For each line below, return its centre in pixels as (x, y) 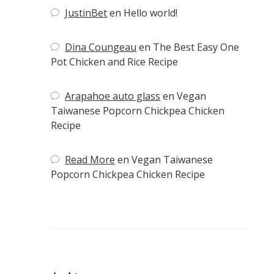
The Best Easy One (196, 47)
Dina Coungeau (101, 47)
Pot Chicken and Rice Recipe (114, 62)
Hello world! (151, 13)
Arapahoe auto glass (113, 96)
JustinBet (86, 13)
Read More (90, 160)
